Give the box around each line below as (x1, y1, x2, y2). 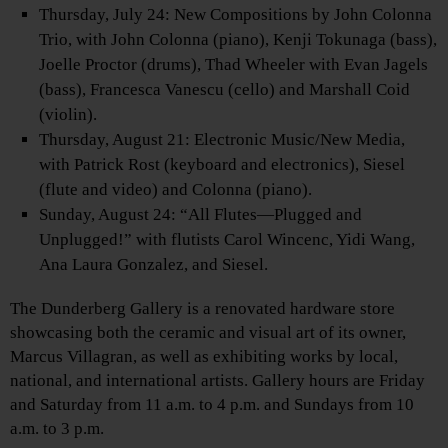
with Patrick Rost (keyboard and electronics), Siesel (39, 155, 406, 175)
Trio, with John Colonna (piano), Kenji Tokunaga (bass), (39, 30, 438, 50)
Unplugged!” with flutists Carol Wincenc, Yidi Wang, (39, 230, 416, 250)
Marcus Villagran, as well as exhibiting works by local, (10, 347, 398, 367)
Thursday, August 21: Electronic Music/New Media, (39, 130, 406, 150)
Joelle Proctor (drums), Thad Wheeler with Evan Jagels (39, 55, 429, 75)
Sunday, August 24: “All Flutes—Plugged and (39, 205, 363, 225)
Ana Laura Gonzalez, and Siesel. (39, 255, 269, 275)
